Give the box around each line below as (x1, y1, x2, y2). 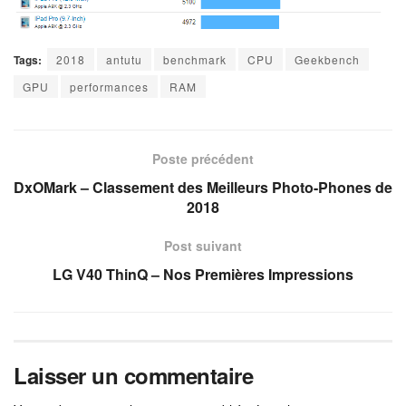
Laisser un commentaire (14, 359, 254, 391)
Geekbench (295, 51, 360, 67)
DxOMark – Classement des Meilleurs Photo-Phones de (14, 176, 392, 198)
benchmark (163, 51, 227, 67)
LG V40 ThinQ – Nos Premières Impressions (53, 263, 353, 285)
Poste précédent (152, 149, 254, 168)
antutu (106, 51, 142, 67)
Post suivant (164, 236, 242, 255)
